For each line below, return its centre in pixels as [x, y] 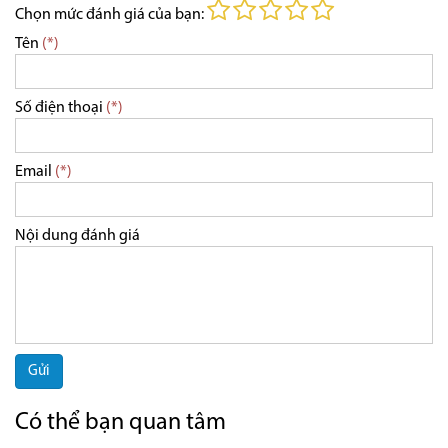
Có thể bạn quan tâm [120, 423]
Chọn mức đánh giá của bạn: [111, 15]
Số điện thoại [60, 108]
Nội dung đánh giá [77, 236]
